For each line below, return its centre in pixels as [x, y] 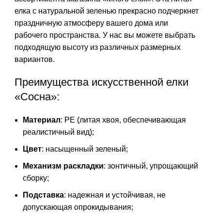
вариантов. [35, 59]
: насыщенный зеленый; [85, 149]
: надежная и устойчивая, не [115, 195]
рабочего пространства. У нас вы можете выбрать [105, 35]
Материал [42, 120]
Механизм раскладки [63, 166]
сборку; [36, 178]
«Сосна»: [37, 96]
